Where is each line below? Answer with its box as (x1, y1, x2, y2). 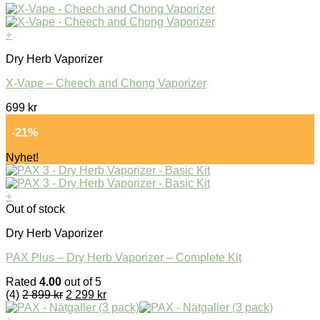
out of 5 (61, 276, 101, 288)
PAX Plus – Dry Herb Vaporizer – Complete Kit (6, 251, 241, 264)
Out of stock (6, 203, 65, 215)
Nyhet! (6, 151, 39, 164)
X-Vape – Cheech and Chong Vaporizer (6, 77, 206, 89)
